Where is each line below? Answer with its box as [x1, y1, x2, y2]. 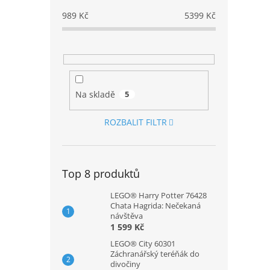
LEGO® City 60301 [110, 237, 175, 249]
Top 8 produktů [62, 166, 140, 181]
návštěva [110, 210, 143, 221]
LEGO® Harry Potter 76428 [110, 189, 207, 201]
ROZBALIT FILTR [104, 116, 167, 128]
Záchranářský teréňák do [110, 248, 199, 259]
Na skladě [75, 89, 115, 101]
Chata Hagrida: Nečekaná [110, 199, 201, 211]
